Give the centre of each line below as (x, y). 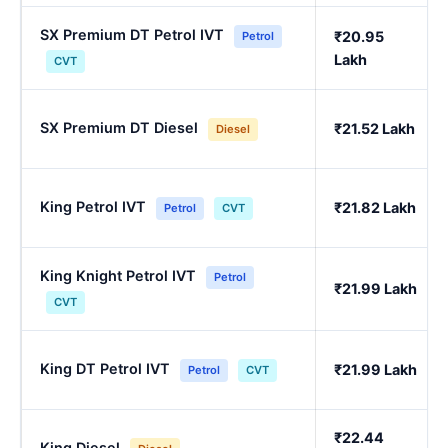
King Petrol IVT (93, 207)
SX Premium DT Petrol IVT (132, 35)
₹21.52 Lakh (374, 129)
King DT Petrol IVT (105, 369)
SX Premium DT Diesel (119, 128)
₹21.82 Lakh (375, 208)
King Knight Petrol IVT (118, 276)
